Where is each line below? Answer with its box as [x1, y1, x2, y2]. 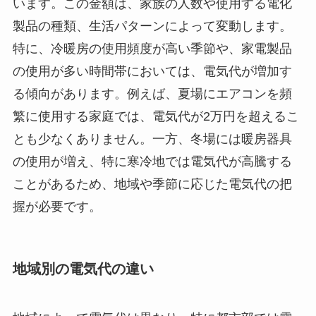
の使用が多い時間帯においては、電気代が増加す [12, 64, 292, 79]
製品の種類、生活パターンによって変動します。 [12, 19, 292, 34]
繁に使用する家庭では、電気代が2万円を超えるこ [12, 109, 299, 124]
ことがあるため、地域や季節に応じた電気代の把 [12, 177, 292, 192]
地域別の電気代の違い [12, 261, 154, 277]
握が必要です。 [12, 200, 102, 214]
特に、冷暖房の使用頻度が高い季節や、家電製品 [12, 42, 292, 56]
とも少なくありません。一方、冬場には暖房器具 [12, 132, 292, 147]
